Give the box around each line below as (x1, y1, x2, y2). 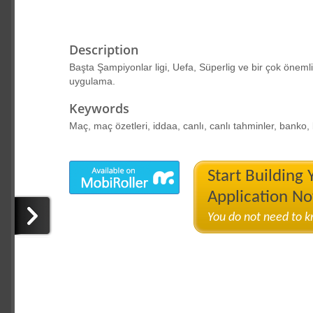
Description (68, 41, 138, 58)
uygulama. (68, 75, 115, 87)
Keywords (68, 100, 129, 117)
